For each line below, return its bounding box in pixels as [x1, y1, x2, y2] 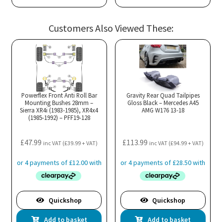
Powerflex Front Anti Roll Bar [21, 91, 97, 100]
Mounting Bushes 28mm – [25, 99, 94, 107]
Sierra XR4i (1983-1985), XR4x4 [20, 106, 99, 114]
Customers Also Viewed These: [49, 22, 173, 35]
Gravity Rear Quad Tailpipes [126, 91, 200, 100]
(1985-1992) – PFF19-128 [28, 113, 90, 122]
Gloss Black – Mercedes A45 [127, 99, 199, 107]
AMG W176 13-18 [141, 106, 184, 114]
